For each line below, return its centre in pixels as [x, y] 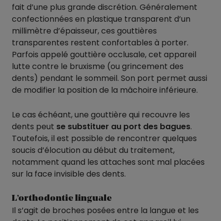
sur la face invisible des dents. [69, 174]
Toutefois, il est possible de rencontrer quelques [104, 138]
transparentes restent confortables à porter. [100, 42]
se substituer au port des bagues [123, 126]
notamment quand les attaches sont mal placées [108, 162]
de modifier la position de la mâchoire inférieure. [105, 90]
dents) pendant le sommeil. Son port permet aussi [110, 78]
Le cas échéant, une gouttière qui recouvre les [101, 114]
